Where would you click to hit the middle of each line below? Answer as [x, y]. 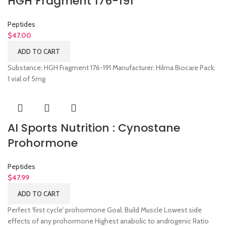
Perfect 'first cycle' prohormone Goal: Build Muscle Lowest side [105, 210]
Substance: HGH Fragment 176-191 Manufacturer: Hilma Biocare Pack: [111, 68]
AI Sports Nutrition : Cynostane [94, 128]
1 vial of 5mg [26, 79]
